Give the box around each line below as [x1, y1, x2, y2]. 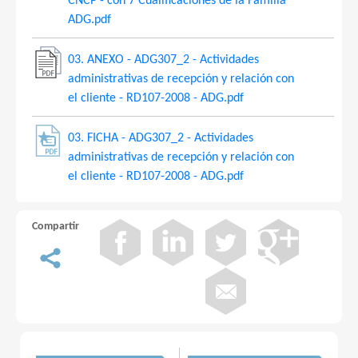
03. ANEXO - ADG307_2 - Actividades [68, 54, 259, 66]
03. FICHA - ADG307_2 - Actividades [68, 132, 253, 145]
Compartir [32, 221, 79, 233]
